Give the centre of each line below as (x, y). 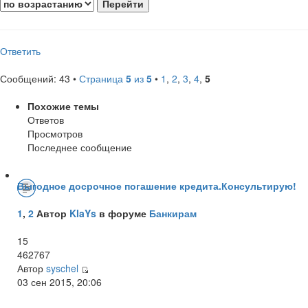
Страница (102, 78)
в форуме (123, 213)
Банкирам (173, 213)
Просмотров (55, 133)
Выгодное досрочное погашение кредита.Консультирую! (157, 185)
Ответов (46, 119)
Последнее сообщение (80, 147)
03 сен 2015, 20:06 (59, 282)
